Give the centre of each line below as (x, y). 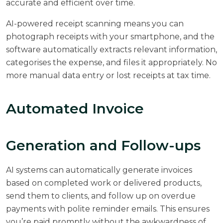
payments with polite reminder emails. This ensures (108, 209)
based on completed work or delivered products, (104, 183)
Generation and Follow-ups (103, 145)
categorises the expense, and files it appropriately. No (111, 62)
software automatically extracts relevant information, (111, 49)
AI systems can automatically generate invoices (99, 170)
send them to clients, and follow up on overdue (101, 196)
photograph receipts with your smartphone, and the (110, 36)
